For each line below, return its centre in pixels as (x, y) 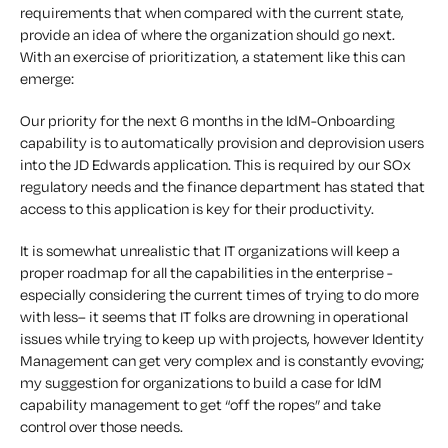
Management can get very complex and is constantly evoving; (222, 360)
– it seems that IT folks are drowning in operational (243, 316)
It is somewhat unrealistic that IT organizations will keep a (210, 250)
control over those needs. (101, 426)
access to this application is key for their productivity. (197, 208)
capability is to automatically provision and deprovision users (222, 142)
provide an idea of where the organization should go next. (207, 34)
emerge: (47, 78)
